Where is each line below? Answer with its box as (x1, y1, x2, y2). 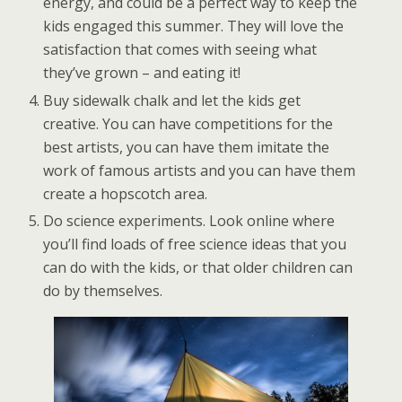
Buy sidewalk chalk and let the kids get (43, 90, 301, 110)
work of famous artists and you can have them (43, 160, 356, 180)
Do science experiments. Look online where (43, 210, 336, 231)
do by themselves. (43, 280, 163, 301)
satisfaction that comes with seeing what (43, 39, 318, 60)
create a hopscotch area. (43, 183, 208, 204)
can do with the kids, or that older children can (43, 257, 354, 277)
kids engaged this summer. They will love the (43, 16, 345, 37)
